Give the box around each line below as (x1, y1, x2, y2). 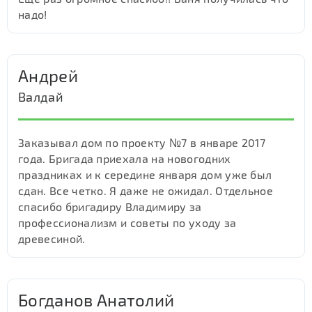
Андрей (18, 65, 78, 86)
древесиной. (18, 232, 86, 245)
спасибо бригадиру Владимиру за (18, 200, 202, 213)
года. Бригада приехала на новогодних (18, 152, 231, 165)
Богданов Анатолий (18, 290, 175, 310)
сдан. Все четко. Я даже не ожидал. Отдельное (18, 184, 274, 197)
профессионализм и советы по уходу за (18, 216, 237, 229)
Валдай (18, 89, 63, 104)
